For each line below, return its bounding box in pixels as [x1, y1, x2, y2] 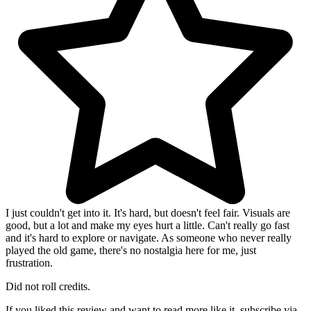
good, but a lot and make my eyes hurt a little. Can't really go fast [6, 219, 289, 231]
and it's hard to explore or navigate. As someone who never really [6, 231, 292, 244]
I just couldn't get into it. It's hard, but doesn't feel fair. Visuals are [6, 206, 290, 219]
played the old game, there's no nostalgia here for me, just [6, 244, 256, 256]
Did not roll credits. [6, 280, 90, 292]
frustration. [6, 256, 53, 269]
